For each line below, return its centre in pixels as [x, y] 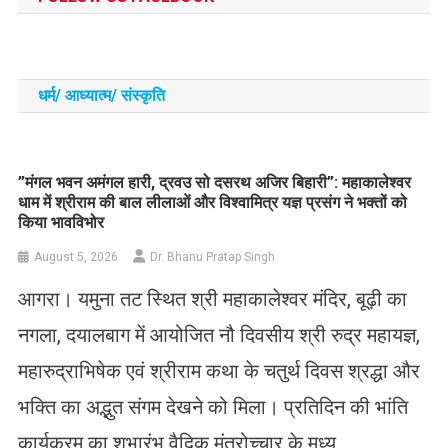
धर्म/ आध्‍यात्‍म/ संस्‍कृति [101, 95]
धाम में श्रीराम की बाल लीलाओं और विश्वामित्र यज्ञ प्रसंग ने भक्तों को [213, 202]
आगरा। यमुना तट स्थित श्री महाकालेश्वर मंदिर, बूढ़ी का [213, 298]
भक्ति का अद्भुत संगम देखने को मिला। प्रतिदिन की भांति [213, 406]
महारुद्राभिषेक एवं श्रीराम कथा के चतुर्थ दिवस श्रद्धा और [219, 370]
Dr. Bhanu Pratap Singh [213, 256]
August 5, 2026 [76, 256]
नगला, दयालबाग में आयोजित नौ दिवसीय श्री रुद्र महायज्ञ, [219, 334]
